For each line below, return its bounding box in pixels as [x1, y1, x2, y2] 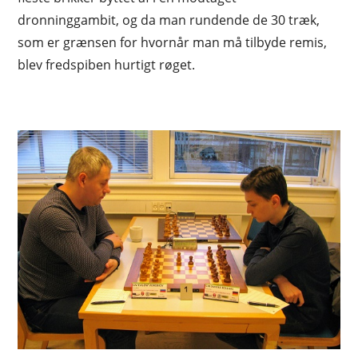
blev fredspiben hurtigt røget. [18, 56, 196, 74]
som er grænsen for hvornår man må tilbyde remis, [18, 34, 328, 52]
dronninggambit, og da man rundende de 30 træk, [18, 11, 320, 30]
